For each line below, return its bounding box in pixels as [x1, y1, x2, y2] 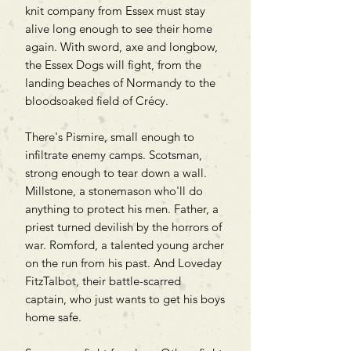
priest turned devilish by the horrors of [25, 219, 222, 234]
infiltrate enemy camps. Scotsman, [25, 147, 202, 162]
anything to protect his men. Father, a [25, 201, 219, 216]
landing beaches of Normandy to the [25, 74, 215, 90]
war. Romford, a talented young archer [25, 237, 224, 252]
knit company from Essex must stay [25, 2, 205, 18]
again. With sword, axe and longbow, [25, 38, 218, 54]
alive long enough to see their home [25, 20, 212, 36]
